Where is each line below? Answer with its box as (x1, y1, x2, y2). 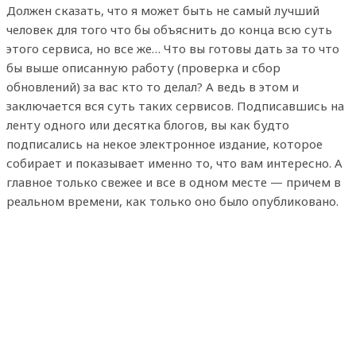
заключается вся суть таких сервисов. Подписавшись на (6, 98, 344, 114)
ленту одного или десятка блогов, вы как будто (6, 117, 289, 133)
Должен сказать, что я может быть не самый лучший (6, 2, 319, 19)
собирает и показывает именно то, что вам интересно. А (6, 155, 342, 172)
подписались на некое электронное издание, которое (6, 136, 323, 153)
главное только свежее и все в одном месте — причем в (6, 174, 341, 191)
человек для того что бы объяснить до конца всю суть (6, 21, 332, 38)
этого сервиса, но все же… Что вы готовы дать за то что (6, 41, 339, 57)
